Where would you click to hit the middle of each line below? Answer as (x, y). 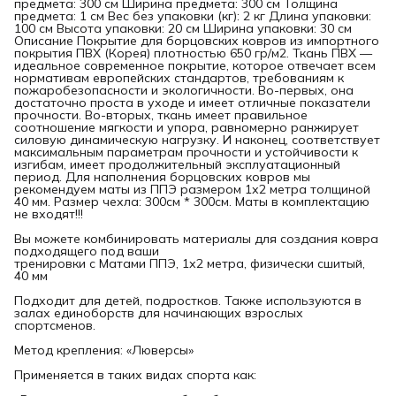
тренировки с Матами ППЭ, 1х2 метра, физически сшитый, (190, 263)
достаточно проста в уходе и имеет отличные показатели (192, 102)
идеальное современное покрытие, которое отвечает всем (195, 65)
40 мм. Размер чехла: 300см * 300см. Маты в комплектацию (192, 201)
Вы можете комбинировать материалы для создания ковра (196, 238)
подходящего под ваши (87, 251)
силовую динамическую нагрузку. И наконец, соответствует (197, 139)
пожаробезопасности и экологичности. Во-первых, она (184, 90)
